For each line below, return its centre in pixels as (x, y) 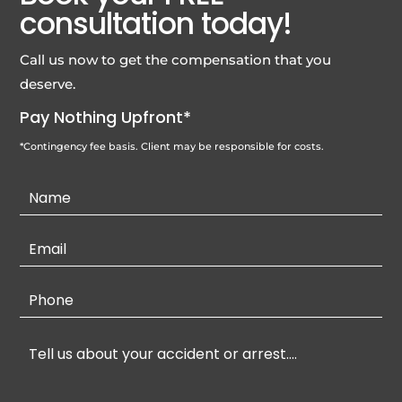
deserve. (48, 83)
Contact (47, 193)
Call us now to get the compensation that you (176, 59)
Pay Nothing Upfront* (106, 117)
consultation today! (156, 23)
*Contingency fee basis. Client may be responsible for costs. (172, 146)
